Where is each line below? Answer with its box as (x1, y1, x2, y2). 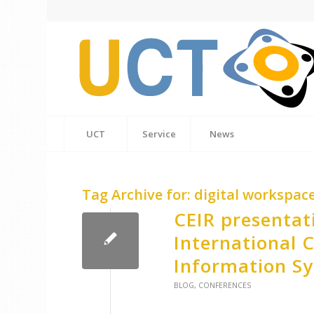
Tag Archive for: (82, 185, 195, 204)
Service (142, 128, 176, 140)
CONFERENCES (198, 280, 252, 290)
